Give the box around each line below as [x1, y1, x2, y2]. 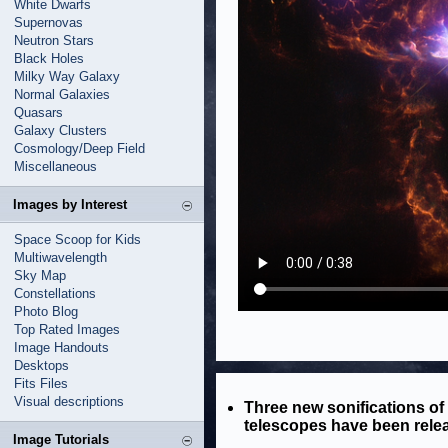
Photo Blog [14, 304, 78, 319]
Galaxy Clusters [14, 123, 107, 138]
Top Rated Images [14, 322, 120, 337]
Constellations [14, 286, 96, 301]
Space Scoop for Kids [14, 232, 141, 247]
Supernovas [14, 15, 83, 30]
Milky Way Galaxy [14, 69, 120, 84]
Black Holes [14, 51, 84, 66]
